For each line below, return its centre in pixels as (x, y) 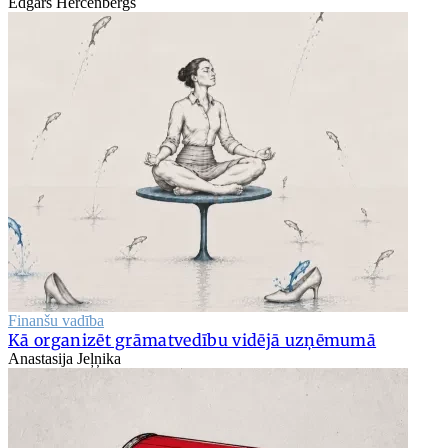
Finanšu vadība (56, 321)
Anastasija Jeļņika (64, 359)
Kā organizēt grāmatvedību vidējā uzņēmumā (192, 340)
